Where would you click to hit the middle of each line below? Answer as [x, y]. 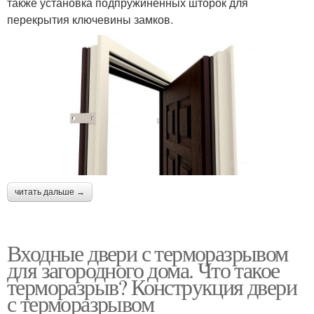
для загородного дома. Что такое [143, 270]
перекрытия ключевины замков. [90, 20]
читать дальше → [50, 192]
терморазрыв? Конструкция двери [152, 287]
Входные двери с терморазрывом [148, 253]
